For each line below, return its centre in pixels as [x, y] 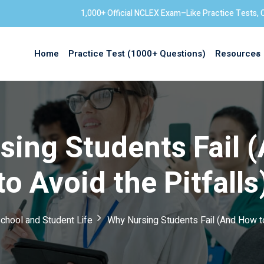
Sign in [132, 127]
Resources [238, 54]
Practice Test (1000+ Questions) [137, 54]
